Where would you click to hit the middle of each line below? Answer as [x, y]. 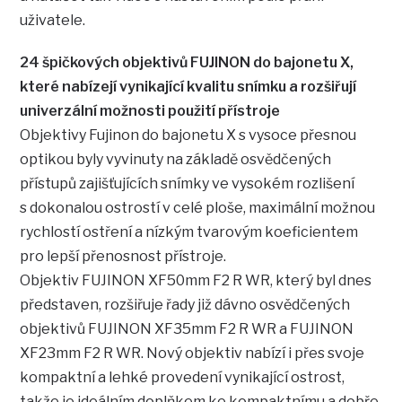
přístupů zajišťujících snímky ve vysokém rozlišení [188, 184]
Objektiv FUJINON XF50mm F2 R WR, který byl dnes [196, 281]
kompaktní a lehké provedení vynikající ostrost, [183, 378]
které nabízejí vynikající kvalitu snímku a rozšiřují [188, 87]
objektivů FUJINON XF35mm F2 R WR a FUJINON [187, 329]
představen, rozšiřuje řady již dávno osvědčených [185, 305]
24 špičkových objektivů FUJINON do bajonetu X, [187, 63]
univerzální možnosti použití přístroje [150, 111]
